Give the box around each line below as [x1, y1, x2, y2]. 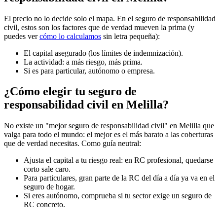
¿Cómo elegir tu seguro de [4, 85, 137, 98]
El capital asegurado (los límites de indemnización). [24, 48, 183, 57]
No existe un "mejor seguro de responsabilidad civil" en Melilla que [4, 121, 214, 130]
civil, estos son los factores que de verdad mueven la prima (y [4, 23, 194, 32]
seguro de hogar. [24, 183, 75, 191]
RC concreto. [24, 200, 65, 209]
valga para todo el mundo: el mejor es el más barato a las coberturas [4, 130, 213, 139]
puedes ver [4, 32, 39, 40]
